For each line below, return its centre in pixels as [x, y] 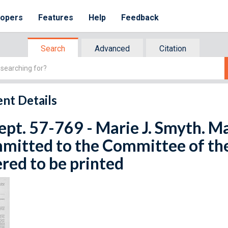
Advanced [112, 49]
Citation [173, 49]
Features [56, 18]
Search [53, 49]
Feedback [140, 18]
